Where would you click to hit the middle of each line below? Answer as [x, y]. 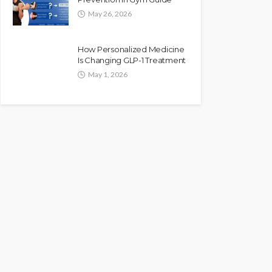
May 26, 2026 [110, 13]
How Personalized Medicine [131, 49]
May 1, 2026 [108, 74]
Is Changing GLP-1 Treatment [132, 60]
